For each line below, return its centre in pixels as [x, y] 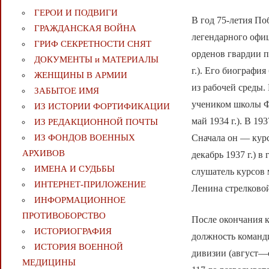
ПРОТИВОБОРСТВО [64, 216]
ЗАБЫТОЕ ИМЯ [66, 91]
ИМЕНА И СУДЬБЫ [74, 169]
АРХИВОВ [43, 153]
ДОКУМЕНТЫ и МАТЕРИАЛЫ [96, 60]
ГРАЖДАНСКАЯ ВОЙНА [85, 29]
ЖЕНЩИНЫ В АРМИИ [80, 75]
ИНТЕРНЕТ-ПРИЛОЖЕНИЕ [90, 185]
